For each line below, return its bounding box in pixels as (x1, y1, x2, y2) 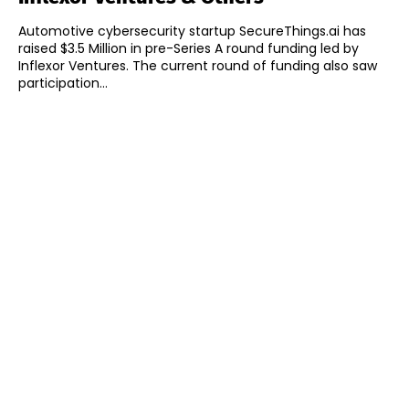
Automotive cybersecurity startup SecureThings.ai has (18, 22, 366, 41)
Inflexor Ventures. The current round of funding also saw (18, 57, 132, 76)
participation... (18, 74, 108, 93)
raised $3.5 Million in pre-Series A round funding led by (18, 39, 359, 58)
